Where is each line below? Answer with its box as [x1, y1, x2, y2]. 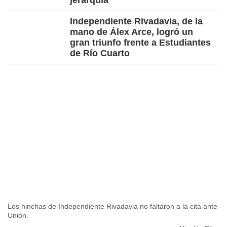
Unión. [8, 211, 28, 219]
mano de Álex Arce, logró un [70, 27, 193, 37]
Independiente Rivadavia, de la [70, 16, 203, 27]
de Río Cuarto [70, 48, 130, 59]
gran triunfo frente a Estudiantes [70, 37, 211, 48]
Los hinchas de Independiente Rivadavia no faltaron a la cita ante [8, 202, 217, 210]
